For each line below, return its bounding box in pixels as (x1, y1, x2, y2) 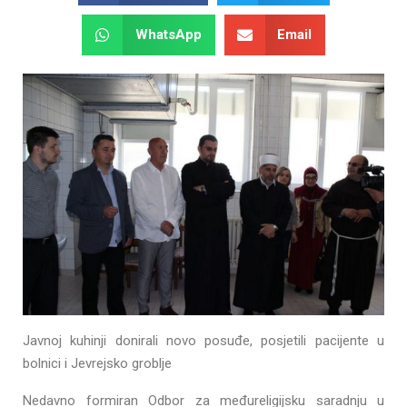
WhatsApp (134, 26, 202, 44)
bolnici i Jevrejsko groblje (23, 354, 172, 372)
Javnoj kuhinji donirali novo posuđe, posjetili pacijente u (23, 332, 384, 349)
